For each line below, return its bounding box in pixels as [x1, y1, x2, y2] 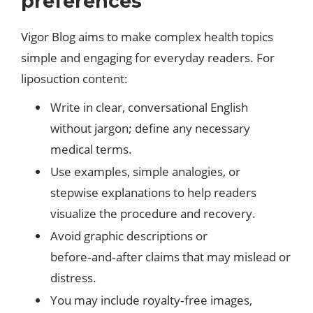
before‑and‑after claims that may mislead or [50, 249, 291, 265]
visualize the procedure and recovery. [50, 205, 256, 221]
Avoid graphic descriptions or [50, 228, 208, 244]
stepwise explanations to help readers [50, 184, 256, 201]
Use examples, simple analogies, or [50, 163, 240, 180]
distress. [50, 270, 96, 286]
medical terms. [50, 141, 132, 157]
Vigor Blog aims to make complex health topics [21, 29, 273, 45]
